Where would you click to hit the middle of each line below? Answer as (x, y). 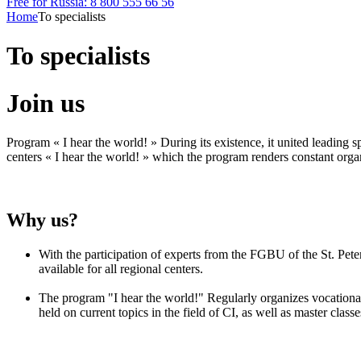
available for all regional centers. (121, 269)
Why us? (42, 220)
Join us (46, 103)
